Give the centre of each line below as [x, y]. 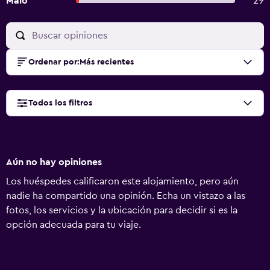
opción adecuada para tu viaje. [74, 225]
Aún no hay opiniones [54, 162]
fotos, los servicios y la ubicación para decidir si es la [122, 210]
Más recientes [107, 62]
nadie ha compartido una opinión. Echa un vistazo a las [126, 196]
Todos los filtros [60, 103]
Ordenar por [53, 62]
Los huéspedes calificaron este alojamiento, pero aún [122, 181]
